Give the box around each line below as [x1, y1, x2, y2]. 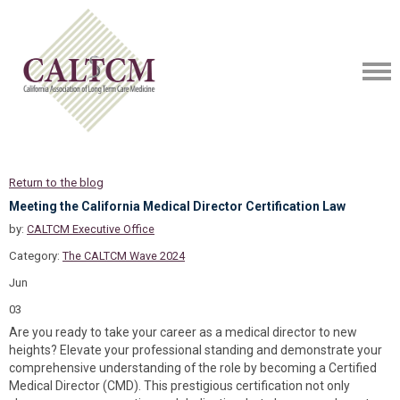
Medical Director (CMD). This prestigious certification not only [9, 379, 350, 393]
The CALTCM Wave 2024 [62, 249, 185, 262]
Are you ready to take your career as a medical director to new [9, 325, 356, 339]
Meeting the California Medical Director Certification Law [9, 199, 346, 213]
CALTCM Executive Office [27, 222, 154, 236]
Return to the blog [9, 176, 104, 189]
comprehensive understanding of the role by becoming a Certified [9, 361, 377, 375]
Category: [9, 249, 62, 262]
